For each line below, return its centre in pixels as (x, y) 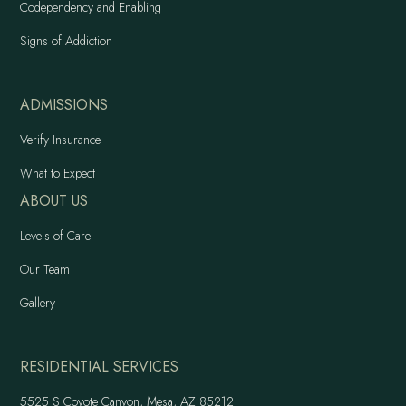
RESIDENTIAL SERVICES (100, 367)
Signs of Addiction (67, 41)
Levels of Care (56, 236)
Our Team (45, 270)
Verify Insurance (61, 140)
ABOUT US (54, 201)
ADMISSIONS (64, 105)
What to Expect (58, 174)
